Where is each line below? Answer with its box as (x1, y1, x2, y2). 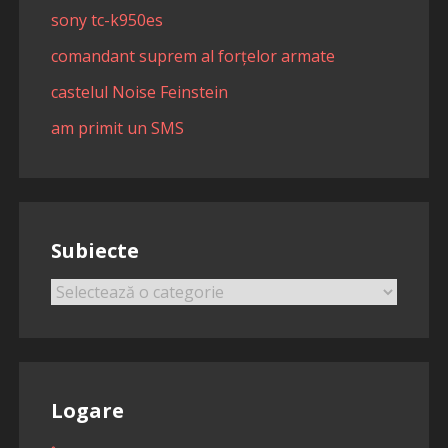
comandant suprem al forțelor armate (50, 45, 335, 68)
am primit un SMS (50, 117, 184, 140)
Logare (50, 397, 124, 425)
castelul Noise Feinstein (50, 81, 228, 104)
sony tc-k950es (50, 9, 163, 32)
